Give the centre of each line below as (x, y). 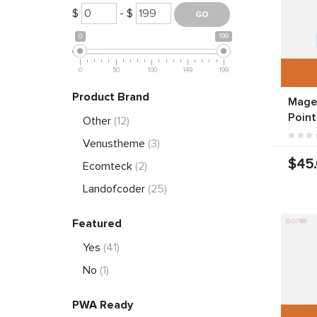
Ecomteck (109, 166)
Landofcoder (115, 189)
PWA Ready (103, 305)
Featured (97, 223)
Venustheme (115, 143)
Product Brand (111, 97)
